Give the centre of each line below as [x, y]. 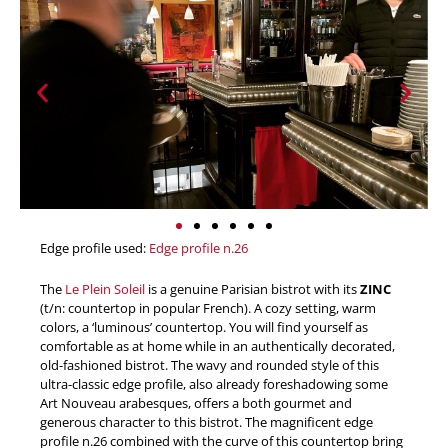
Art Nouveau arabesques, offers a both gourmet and [196, 403]
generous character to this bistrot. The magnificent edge [206, 422]
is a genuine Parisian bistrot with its [252, 289]
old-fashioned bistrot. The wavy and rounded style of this [209, 365]
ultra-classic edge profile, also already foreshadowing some [214, 384]
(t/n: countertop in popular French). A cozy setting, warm [208, 308]
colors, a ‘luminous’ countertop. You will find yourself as [204, 327]
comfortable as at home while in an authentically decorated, [217, 346]
